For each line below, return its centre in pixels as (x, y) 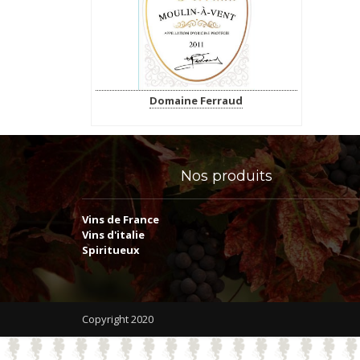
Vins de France (121, 220)
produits (240, 176)
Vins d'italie (113, 235)
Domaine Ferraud (196, 101)
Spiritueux (111, 250)
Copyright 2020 (118, 319)
